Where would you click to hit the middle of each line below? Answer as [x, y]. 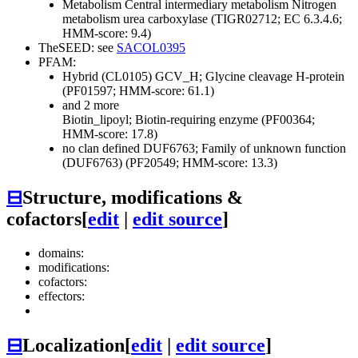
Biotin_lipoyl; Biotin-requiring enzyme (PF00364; [189, 120]
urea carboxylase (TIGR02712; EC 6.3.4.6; [231, 19]
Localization [74, 345]
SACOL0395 [151, 48]
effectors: [62, 296]
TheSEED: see [78, 48]
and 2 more [91, 105]
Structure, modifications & [133, 198]
